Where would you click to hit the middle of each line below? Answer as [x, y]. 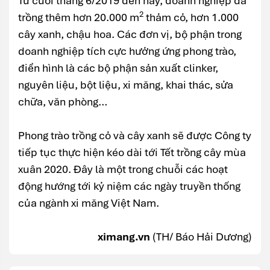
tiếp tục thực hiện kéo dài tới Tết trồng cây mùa [132, 152]
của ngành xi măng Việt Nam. [89, 203]
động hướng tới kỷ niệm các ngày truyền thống [129, 186]
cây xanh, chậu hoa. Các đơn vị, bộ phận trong [130, 34]
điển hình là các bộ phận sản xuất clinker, [118, 68]
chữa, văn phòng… [63, 102]
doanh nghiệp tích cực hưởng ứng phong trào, [127, 51]
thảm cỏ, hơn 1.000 [191, 17]
